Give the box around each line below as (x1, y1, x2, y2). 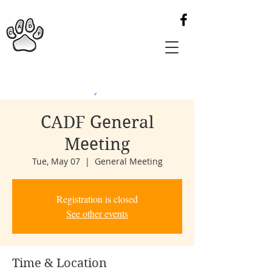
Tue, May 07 (32, 155, 80, 167)
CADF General (40, 112, 154, 132)
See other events (66, 207, 128, 220)
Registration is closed (56, 192, 138, 205)
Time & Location (12, 256, 107, 270)
